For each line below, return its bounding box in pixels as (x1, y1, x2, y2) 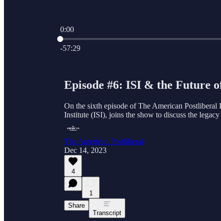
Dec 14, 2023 (64, 146, 107, 154)
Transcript (93, 209, 121, 217)
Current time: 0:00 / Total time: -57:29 (60, 34, 178, 42)
